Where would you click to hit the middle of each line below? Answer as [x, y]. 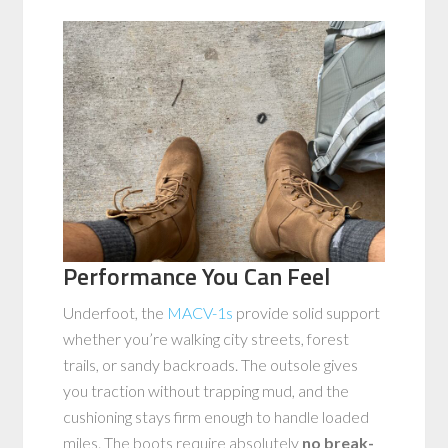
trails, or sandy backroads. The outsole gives [211, 364]
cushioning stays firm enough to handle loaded [216, 416]
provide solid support [307, 312]
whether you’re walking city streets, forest [206, 338]
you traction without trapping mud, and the [206, 390]
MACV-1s [200, 312]
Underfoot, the [115, 312]
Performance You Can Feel [197, 275]
